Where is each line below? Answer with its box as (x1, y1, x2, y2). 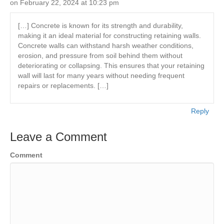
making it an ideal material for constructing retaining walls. (18, 31, 201, 39)
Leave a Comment (10, 130, 107, 143)
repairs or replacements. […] (18, 81, 108, 89)
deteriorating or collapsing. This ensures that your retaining (18, 61, 204, 69)
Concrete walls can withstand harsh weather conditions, (18, 41, 193, 49)
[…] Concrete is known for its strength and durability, (18, 21, 183, 29)
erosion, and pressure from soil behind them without (18, 51, 182, 59)
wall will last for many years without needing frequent (18, 71, 184, 79)
